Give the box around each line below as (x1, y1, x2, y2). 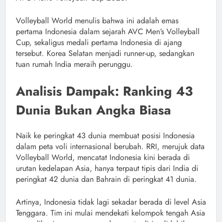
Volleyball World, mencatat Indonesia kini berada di (16, 151, 190, 163)
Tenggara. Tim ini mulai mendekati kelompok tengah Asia (16, 207, 205, 219)
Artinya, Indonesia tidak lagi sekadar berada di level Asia (16, 196, 206, 208)
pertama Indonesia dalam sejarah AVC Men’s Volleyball (16, 26, 200, 38)
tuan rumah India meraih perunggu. (16, 58, 133, 70)
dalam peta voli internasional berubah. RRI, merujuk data (16, 140, 205, 152)
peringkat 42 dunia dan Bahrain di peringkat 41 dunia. (16, 173, 197, 185)
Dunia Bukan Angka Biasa (16, 101, 171, 120)
